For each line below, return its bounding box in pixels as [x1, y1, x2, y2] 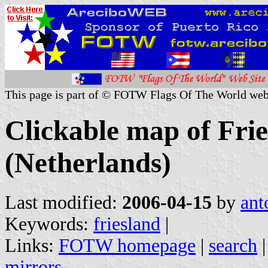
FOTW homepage [59, 234, 196, 256]
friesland [93, 213, 160, 234]
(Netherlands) [5, 147, 171, 179]
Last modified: [5, 191, 122, 213]
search [209, 234, 257, 256]
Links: [5, 234, 59, 256]
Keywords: [5, 213, 93, 234]
